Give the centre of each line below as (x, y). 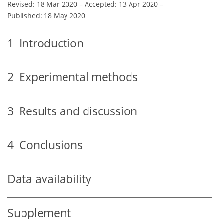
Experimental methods (76, 77)
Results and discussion (76, 111)
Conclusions (48, 145)
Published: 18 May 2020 (46, 15)
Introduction (49, 43)
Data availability (49, 179)
